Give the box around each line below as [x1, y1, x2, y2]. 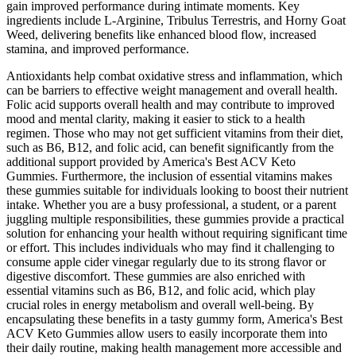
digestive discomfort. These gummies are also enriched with [6, 269, 305, 283]
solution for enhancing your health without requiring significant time [6, 226, 347, 240]
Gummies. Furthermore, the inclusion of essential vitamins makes [6, 168, 332, 183]
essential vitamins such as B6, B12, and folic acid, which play [6, 283, 315, 297]
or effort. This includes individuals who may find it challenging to [6, 240, 335, 254]
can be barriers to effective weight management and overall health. [6, 83, 338, 97]
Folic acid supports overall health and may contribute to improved [6, 97, 335, 111]
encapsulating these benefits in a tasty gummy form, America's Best [6, 311, 342, 326]
